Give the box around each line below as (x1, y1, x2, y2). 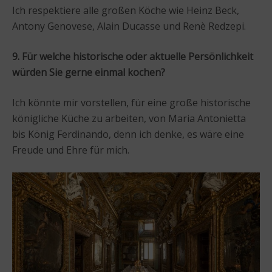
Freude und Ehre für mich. (12, 143, 129, 157)
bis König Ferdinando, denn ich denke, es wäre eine (12, 127, 244, 141)
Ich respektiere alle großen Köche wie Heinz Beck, (12, 4, 239, 18)
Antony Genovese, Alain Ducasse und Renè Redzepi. (12, 19, 246, 33)
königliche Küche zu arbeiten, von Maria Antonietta (12, 112, 246, 126)
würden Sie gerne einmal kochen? (12, 66, 165, 80)
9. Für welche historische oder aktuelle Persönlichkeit (12, 50, 253, 64)
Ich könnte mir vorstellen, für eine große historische (12, 96, 251, 110)
